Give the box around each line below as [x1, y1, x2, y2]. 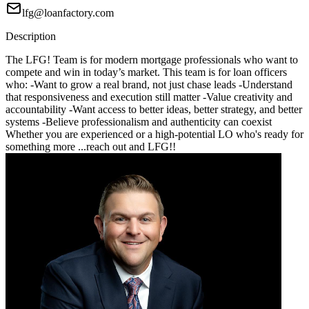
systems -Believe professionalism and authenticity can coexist [6, 116, 272, 128]
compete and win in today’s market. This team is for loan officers [6, 66, 287, 79]
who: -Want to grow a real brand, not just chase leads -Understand [6, 79, 292, 91]
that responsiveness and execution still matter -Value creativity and [6, 91, 292, 103]
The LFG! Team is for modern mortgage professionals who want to [6, 54, 298, 66]
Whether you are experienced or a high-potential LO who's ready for [6, 128, 303, 141]
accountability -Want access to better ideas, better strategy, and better [6, 103, 302, 116]
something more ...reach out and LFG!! [6, 141, 176, 153]
